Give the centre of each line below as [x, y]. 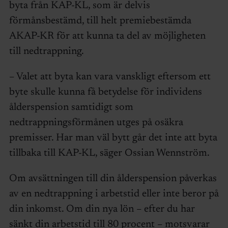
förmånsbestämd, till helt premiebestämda [100, 21]
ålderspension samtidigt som [71, 108]
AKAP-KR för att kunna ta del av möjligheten [107, 36]
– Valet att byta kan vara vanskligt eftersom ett [110, 77]
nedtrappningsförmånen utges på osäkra [96, 123]
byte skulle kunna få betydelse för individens [105, 92]
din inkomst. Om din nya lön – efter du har [102, 209]
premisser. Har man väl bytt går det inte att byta [113, 138]
